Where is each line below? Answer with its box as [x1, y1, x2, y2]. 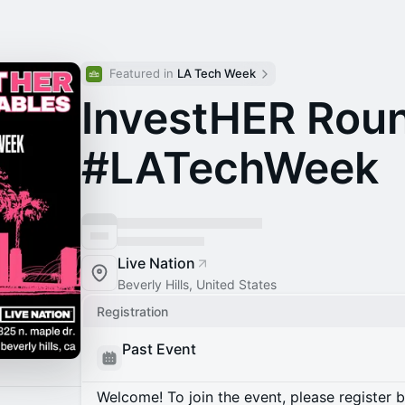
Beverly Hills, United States [118, 277, 277, 292]
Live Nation [118, 254, 195, 272]
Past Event [122, 340, 196, 358]
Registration [97, 304, 168, 319]
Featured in [109, 66, 177, 80]
